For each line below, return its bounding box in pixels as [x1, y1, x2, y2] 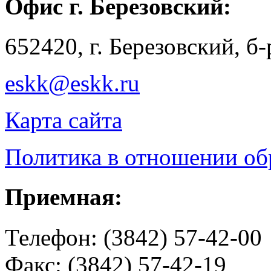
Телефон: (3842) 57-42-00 [5, 224, 262, 250]
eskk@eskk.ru [5, 70, 140, 96]
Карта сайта [5, 106, 122, 133]
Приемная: [5, 184, 122, 211]
